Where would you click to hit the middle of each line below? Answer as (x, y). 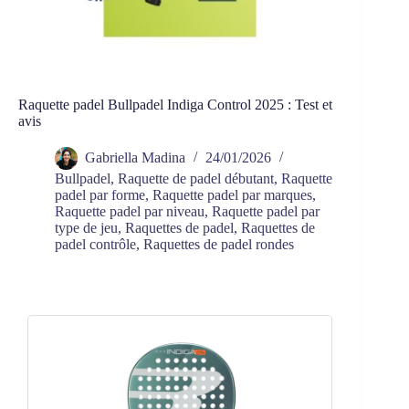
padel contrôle (95, 245)
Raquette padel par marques (232, 195)
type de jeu (86, 228)
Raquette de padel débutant (196, 179)
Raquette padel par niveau (130, 212)
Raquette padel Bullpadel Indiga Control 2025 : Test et (175, 105)
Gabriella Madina (135, 158)
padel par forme (100, 195)
